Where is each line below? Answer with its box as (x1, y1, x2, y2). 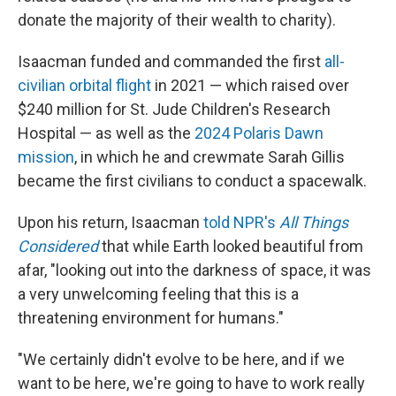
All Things (279, 213, 348, 232)
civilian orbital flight (18, 76, 151, 95)
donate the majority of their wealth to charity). (18, 11, 336, 29)
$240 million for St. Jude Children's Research (18, 100, 331, 118)
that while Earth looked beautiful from (98, 237, 363, 255)
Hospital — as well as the (18, 124, 194, 142)
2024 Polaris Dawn (194, 124, 324, 142)
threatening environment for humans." (18, 308, 284, 327)
